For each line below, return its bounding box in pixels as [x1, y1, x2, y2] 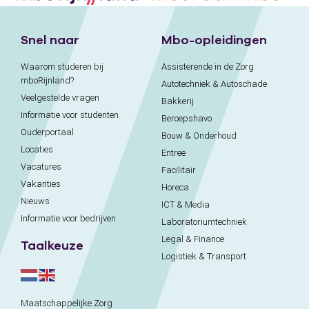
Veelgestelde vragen [21, 92, 99, 103]
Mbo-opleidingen [161, 32, 267, 48]
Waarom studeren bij [21, 61, 103, 72]
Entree [161, 148, 186, 159]
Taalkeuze [21, 238, 83, 253]
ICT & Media [161, 199, 210, 210]
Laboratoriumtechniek [161, 217, 247, 228]
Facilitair [161, 165, 196, 176]
